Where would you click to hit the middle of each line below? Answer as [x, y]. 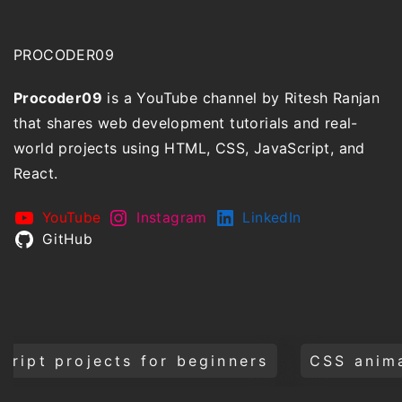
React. [36, 173]
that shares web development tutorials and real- [186, 122]
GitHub [67, 239]
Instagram [172, 217]
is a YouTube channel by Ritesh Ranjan [241, 97]
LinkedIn [272, 217]
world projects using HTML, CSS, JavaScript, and [189, 148]
